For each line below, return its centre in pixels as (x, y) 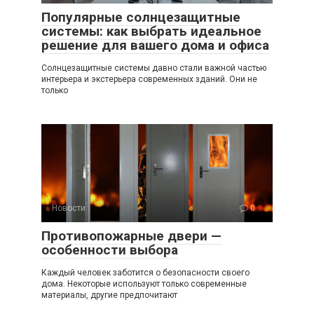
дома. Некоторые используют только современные (144, 284)
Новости (69, 208)
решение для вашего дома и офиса (155, 45)
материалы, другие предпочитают (109, 295)
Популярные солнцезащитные (141, 17)
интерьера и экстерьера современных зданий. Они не (149, 79)
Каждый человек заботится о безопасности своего (145, 273)
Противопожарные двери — (131, 236)
